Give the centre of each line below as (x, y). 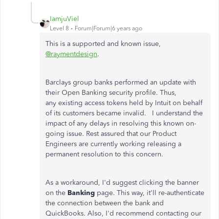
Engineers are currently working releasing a (113, 144)
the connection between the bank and (105, 203)
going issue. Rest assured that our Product (111, 134)
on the (56, 193)
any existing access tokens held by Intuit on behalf (124, 103)
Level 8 (59, 28)
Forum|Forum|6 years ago (109, 28)
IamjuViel (65, 19)
